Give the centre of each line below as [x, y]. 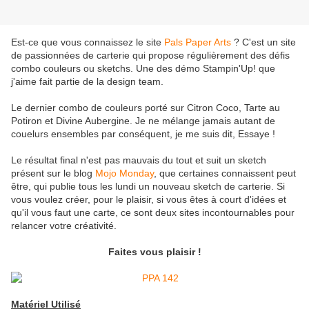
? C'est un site [263, 42]
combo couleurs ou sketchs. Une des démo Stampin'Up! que [143, 69]
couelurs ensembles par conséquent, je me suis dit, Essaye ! [143, 134]
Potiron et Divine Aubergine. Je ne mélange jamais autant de [143, 121]
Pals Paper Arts [198, 42]
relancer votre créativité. [64, 226]
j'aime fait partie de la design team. [87, 82]
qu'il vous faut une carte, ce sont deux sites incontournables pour [153, 213]
